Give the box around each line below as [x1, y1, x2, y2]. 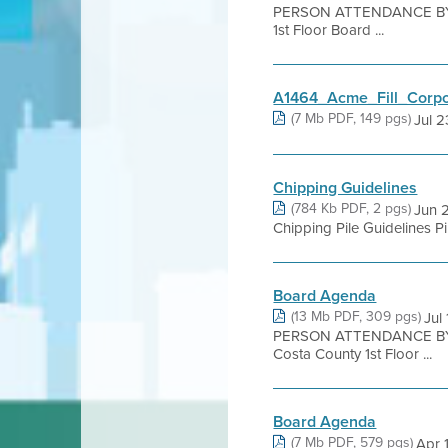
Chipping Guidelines [273, 176, 418, 199]
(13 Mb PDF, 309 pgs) [291, 306, 422, 326]
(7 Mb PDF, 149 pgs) [291, 108, 412, 128]
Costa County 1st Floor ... [273, 343, 433, 364]
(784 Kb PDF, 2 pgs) [291, 198, 412, 218]
